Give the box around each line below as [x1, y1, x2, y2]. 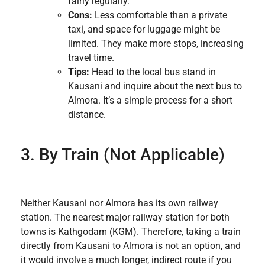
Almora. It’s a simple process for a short [68, 95, 232, 106]
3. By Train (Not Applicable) [21, 144, 225, 164]
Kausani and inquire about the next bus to [68, 80, 242, 92]
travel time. [68, 52, 114, 64]
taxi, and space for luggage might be [68, 24, 220, 35]
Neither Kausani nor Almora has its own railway [21, 197, 218, 209]
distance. [68, 109, 106, 121]
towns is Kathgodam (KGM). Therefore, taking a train [21, 225, 241, 237]
